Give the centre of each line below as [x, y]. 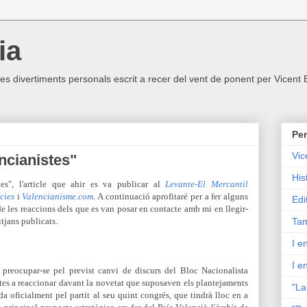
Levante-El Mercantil [207, 184]
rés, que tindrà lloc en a [204, 295]
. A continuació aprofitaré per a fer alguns [171, 196]
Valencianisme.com [58, 196]
